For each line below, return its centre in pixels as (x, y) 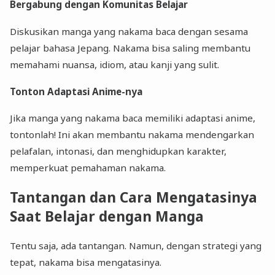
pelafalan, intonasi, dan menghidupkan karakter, (118, 151)
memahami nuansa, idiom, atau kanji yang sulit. (115, 64)
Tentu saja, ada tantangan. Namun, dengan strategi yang (136, 246)
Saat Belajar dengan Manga (107, 217)
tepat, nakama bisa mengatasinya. (86, 262)
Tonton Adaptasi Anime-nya (76, 92)
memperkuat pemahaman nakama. (88, 168)
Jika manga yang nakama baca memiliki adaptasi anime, (133, 118)
